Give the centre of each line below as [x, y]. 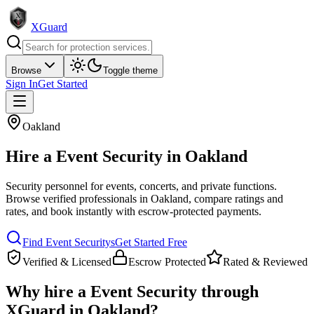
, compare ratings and [236, 198]
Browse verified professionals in [77, 198]
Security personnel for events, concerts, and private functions [140, 186]
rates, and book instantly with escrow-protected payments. [134, 211]
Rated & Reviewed [265, 261]
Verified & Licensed [67, 261]
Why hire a [48, 291]
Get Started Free [151, 242]
